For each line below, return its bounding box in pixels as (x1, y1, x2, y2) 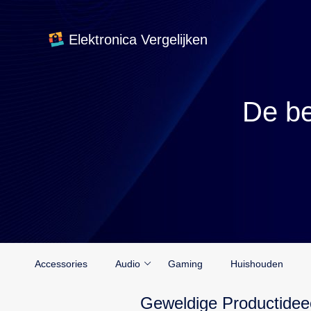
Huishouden (230, 258, 283, 269)
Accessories (35, 258, 87, 269)
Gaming (168, 258, 203, 269)
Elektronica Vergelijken (69, 32, 208, 47)
